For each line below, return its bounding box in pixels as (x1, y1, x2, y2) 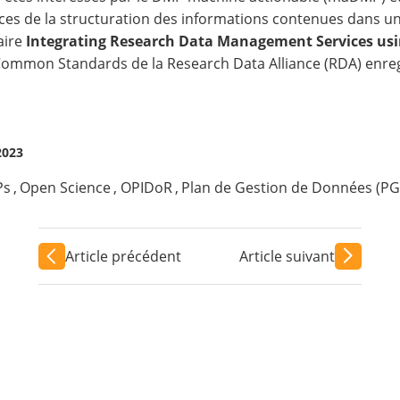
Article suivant (239, 246, 336, 266)
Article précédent (64, 246, 181, 266)
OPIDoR (120, 178, 172, 197)
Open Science (20, 178, 112, 197)
